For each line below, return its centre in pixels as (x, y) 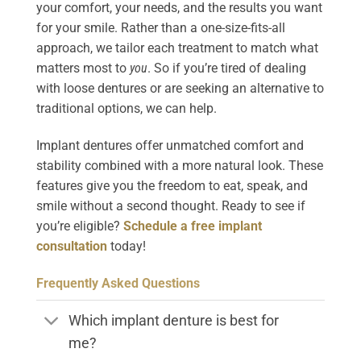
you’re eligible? (80, 226)
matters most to (83, 68)
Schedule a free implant (193, 226)
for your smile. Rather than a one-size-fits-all (161, 28)
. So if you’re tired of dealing (227, 68)
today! (127, 247)
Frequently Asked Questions (118, 284)
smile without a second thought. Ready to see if (171, 206)
